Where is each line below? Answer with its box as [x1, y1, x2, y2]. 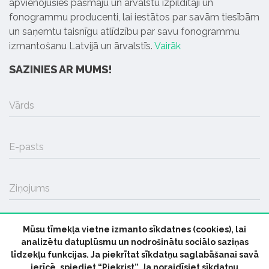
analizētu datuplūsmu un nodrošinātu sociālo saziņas [20, 237, 249, 247]
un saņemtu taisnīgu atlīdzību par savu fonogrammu [9, 25, 240, 37]
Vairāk [154, 40, 181, 52]
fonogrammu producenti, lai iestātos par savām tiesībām [9, 11, 259, 23]
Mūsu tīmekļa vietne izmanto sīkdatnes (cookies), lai [23, 225, 246, 234]
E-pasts [9, 141, 44, 153]
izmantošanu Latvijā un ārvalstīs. [9, 40, 154, 52]
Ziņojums [9, 182, 50, 194]
